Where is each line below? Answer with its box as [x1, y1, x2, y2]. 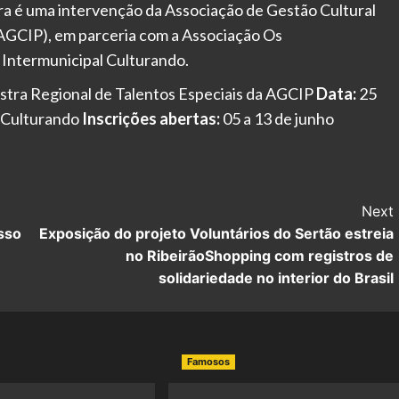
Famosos [186, 354, 230, 368]
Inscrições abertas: [82, 108, 220, 128]
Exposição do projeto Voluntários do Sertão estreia [38, 224, 394, 242]
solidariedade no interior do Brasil [158, 268, 394, 287]
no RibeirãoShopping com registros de [125, 246, 394, 265]
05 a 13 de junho [220, 108, 334, 128]
